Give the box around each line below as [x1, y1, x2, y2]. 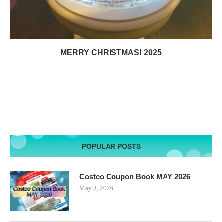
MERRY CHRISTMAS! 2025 [60, 48, 162, 56]
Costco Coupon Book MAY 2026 [79, 172, 190, 181]
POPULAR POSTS [81, 142, 141, 150]
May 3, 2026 [79, 184, 113, 192]
